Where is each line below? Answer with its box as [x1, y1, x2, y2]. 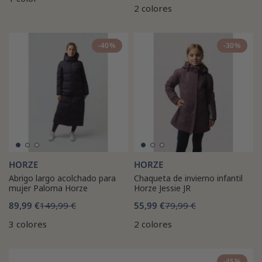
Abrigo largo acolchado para [9, 172, 116, 184]
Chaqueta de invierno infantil [134, 172, 243, 184]
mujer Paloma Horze [9, 182, 88, 194]
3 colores [9, 218, 47, 230]
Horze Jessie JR [134, 182, 191, 194]
